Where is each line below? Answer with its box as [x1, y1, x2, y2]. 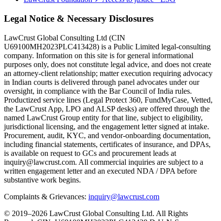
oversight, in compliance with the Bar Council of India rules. [4, 86, 192, 95]
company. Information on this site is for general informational [4, 51, 193, 60]
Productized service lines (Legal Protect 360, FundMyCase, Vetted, [4, 95, 213, 104]
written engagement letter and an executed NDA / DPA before [4, 166, 197, 175]
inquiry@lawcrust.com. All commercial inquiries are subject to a [4, 157, 203, 166]
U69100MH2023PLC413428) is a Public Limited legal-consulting [4, 42, 211, 51]
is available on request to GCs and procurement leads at [4, 148, 176, 157]
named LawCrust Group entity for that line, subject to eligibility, [4, 113, 203, 122]
